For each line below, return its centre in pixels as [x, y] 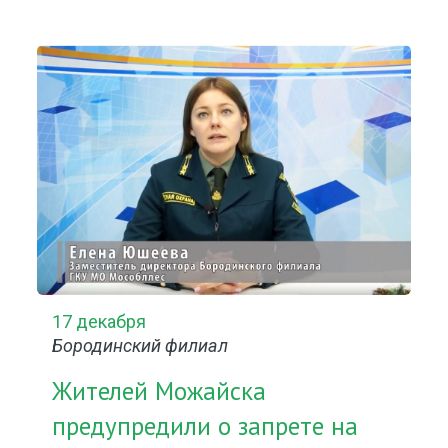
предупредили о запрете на [205, 426]
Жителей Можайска [159, 391]
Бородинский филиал [140, 345]
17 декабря [99, 321]
